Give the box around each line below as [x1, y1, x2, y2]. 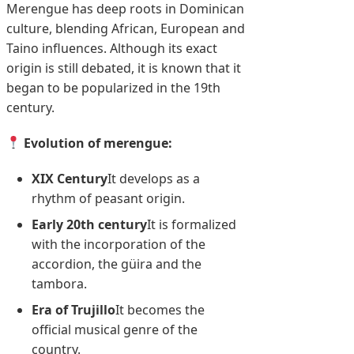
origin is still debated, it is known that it [6, 58, 241, 77]
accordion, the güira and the [32, 254, 201, 273]
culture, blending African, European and [6, 19, 245, 37]
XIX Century [32, 169, 107, 187]
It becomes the [115, 300, 205, 318]
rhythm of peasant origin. [32, 189, 185, 207]
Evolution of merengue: [24, 134, 173, 152]
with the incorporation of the [32, 235, 205, 253]
